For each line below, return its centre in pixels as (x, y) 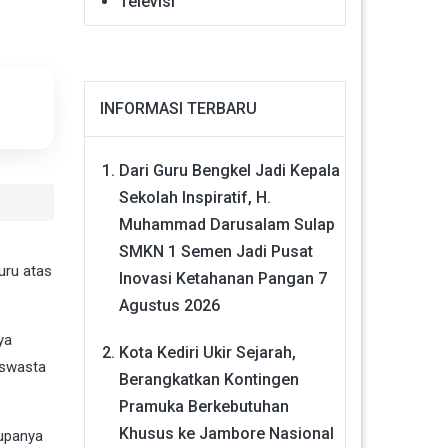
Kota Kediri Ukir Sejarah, (207, 352)
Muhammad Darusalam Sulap (226, 224)
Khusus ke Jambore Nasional (226, 433)
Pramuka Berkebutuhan (203, 406)
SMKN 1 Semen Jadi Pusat (215, 251)
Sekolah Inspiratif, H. (194, 197)
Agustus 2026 (169, 305)
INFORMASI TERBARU (178, 108)
